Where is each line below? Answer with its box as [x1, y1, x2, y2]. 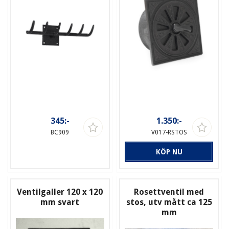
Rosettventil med [134, 187, 204, 197]
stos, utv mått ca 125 [126, 197, 212, 208]
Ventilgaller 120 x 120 [17, 187, 103, 197]
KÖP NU [155, 147, 182, 156]
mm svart [40, 197, 80, 208]
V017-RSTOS [151, 128, 187, 136]
